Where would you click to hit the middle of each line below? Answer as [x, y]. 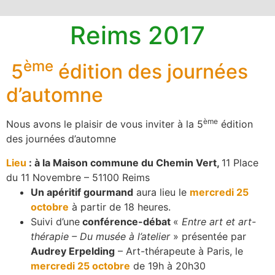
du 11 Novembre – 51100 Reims [78, 177]
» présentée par [208, 236]
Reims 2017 [137, 36]
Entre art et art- [219, 221]
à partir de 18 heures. [120, 207]
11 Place [240, 162]
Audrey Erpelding [73, 251]
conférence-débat [126, 221]
